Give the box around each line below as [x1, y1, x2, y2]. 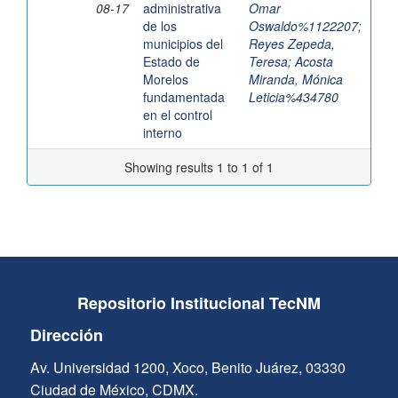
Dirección [29, 323, 103, 347]
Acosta [295, 52, 333, 71]
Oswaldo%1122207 [249, 17, 358, 36]
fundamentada [143, 88, 225, 107]
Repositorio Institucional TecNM [76, 291, 321, 315]
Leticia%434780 [249, 88, 338, 107]
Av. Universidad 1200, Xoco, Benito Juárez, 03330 [29, 357, 346, 378]
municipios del [143, 35, 223, 53]
